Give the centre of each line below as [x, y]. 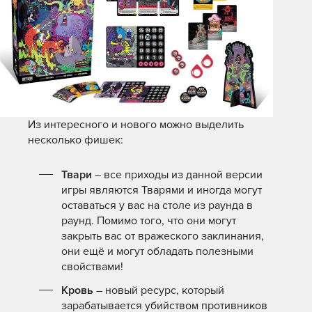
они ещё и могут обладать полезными [157, 251]
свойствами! [92, 266]
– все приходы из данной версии [177, 174]
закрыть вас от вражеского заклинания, [163, 236]
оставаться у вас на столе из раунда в [157, 205]
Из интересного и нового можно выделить [136, 124]
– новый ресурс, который [159, 290]
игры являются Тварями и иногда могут [162, 190]
